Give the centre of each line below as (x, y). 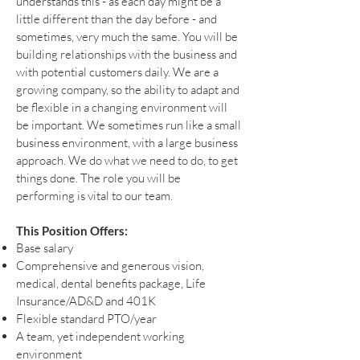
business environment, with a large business (127, 142)
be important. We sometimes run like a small (129, 125)
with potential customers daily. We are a (117, 72)
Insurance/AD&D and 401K (86, 301)
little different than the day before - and (117, 18)
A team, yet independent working (100, 336)
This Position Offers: (72, 230)
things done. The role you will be (98, 178)
